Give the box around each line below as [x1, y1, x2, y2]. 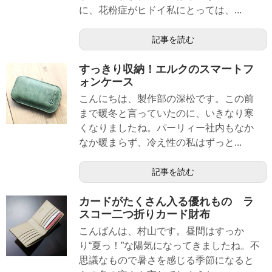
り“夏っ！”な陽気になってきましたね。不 [79, 240, 260, 251]
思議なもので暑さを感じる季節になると [79, 255, 254, 266]
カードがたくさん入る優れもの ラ [79, 195, 254, 208]
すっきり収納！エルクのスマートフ [79, 63, 254, 75]
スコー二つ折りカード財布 [79, 208, 210, 221]
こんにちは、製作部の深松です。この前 [79, 93, 254, 104]
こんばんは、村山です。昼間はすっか [79, 226, 244, 237]
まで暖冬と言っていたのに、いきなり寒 [79, 107, 254, 118]
